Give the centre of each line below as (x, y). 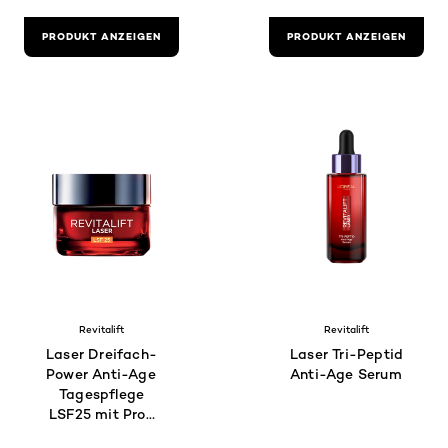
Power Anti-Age (101, 374)
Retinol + (101, 434)
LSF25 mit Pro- (101, 414)
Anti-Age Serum (346, 374)
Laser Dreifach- (101, 354)
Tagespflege (101, 394)
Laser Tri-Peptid (346, 354)
